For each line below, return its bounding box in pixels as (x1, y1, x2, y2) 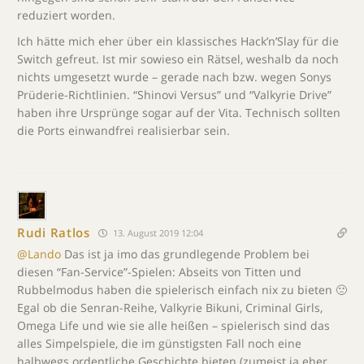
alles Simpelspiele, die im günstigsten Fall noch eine (17, 335, 301, 351)
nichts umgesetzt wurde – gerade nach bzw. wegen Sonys (17, 68, 331, 84)
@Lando (17, 245, 61, 262)
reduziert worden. (17, 6, 115, 23)
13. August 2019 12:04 (110, 226, 203, 239)
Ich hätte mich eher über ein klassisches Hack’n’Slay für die (17, 32, 339, 49)
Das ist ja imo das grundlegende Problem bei (61, 245, 310, 262)
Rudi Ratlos (17, 224, 90, 240)
